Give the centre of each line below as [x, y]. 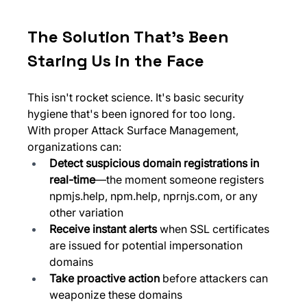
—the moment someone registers [181, 180]
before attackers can [216, 279]
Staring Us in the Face [116, 61]
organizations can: [75, 147]
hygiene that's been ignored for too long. [132, 114]
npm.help [134, 196]
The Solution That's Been [131, 37]
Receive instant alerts [103, 229]
